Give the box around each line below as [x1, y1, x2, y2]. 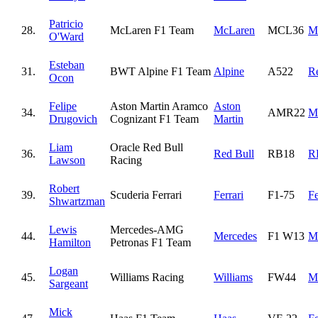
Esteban [49, 58, 84, 71]
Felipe [49, 99, 77, 112]
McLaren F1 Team [110, 23, 194, 36]
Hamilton [49, 236, 91, 248]
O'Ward [49, 30, 84, 43]
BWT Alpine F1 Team [110, 65, 211, 77]
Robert [49, 182, 79, 194]
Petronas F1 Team [110, 236, 191, 248]
